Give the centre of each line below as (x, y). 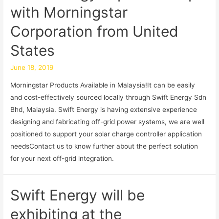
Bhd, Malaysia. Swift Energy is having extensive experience (104, 109)
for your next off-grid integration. (62, 158)
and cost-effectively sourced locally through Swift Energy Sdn (109, 97)
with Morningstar (69, 12)
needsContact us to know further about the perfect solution (104, 146)
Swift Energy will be (78, 195)
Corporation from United (95, 32)
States (33, 51)
